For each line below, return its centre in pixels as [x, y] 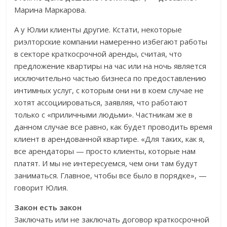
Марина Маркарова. [50, 10]
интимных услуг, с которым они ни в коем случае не [109, 90]
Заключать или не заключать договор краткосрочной [112, 220]
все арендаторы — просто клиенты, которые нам [105, 151]
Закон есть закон [48, 207]
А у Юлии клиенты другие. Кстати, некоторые [98, 30]
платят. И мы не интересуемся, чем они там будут [106, 163]
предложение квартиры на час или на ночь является [110, 66]
